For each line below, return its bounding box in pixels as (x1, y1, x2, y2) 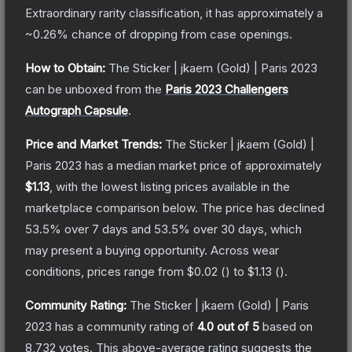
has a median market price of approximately (82, 157, 321, 173)
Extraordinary (25, 5, 96, 20)
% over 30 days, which (178, 221, 302, 236)
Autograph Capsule (25, 102, 128, 118)
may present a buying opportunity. (25, 242, 207, 258)
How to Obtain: (25, 60, 105, 75)
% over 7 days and (49, 221, 154, 236)
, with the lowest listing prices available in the (49, 178, 290, 194)
